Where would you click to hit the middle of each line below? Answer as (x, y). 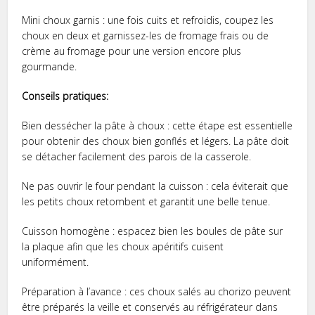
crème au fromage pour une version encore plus (132, 51)
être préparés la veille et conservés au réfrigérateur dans (150, 307)
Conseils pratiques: (65, 96)
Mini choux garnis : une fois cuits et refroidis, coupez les (148, 20)
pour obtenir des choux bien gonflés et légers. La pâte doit (156, 141)
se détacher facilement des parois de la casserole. (137, 156)
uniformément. (56, 262)
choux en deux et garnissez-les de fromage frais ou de (146, 35)
